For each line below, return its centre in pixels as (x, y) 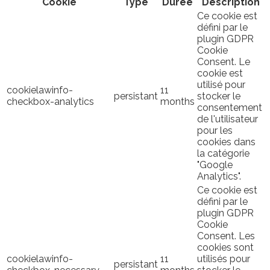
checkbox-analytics (50, 101)
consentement (230, 107)
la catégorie (223, 153)
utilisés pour (224, 259)
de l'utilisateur (228, 119)
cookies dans (226, 142)
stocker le (219, 96)
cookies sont (225, 247)
